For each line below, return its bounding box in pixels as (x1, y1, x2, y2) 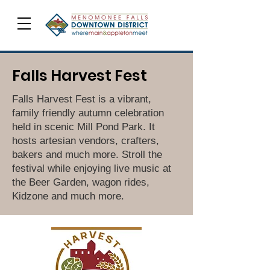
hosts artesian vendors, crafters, (12, 135, 159, 146)
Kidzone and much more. (12, 190, 124, 202)
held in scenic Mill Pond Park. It (12, 121, 155, 133)
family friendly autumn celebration (12, 107, 164, 119)
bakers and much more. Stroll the (12, 149, 162, 160)
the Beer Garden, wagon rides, (12, 177, 149, 188)
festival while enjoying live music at (12, 163, 171, 174)
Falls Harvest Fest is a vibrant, (12, 93, 151, 105)
